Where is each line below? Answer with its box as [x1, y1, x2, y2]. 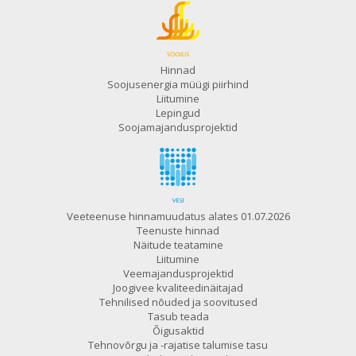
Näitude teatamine [133, 238, 223, 253]
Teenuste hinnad [137, 223, 219, 238]
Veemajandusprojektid [122, 266, 234, 281]
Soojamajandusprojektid [118, 120, 238, 135]
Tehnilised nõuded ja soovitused [99, 295, 257, 310]
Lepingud [156, 106, 200, 121]
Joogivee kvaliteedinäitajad [113, 281, 243, 296]
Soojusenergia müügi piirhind [107, 77, 249, 92]
